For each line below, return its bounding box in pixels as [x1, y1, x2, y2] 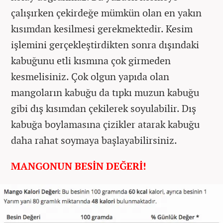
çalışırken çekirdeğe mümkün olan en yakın [11, 6, 202, 20]
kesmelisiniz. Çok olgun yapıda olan [11, 70, 169, 84]
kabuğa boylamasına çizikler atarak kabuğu [11, 117, 200, 131]
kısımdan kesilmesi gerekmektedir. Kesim [11, 22, 193, 36]
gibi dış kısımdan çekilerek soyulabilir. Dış [11, 102, 196, 115]
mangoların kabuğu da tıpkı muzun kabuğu [11, 86, 199, 100]
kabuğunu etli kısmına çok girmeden [11, 54, 171, 68]
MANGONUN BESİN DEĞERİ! [11, 159, 146, 173]
